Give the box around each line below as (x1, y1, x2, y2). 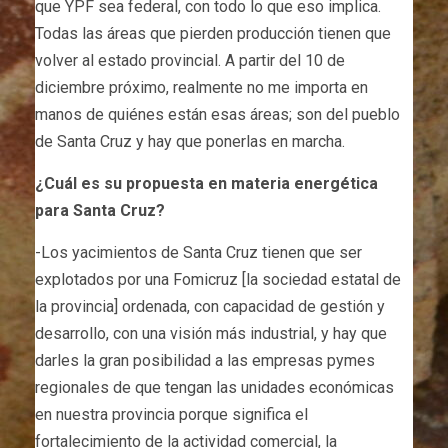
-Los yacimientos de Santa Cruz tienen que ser (35, 242, 362, 262)
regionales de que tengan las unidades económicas (35, 377, 394, 397)
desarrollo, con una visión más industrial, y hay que (35, 323, 387, 343)
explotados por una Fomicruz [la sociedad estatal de (35, 269, 401, 289)
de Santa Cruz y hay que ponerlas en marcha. (35, 131, 345, 151)
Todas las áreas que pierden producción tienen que (35, 23, 391, 43)
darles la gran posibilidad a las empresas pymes (35, 350, 375, 370)
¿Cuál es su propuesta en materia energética (35, 173, 378, 193)
